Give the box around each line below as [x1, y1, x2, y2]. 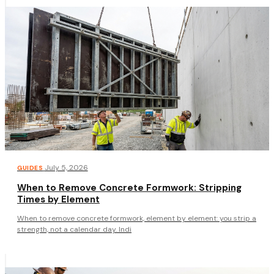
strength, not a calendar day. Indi [17, 224, 131, 235]
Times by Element [17, 193, 100, 206]
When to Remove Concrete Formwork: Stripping [17, 182, 242, 194]
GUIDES [17, 164, 43, 172]
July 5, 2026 [44, 163, 88, 173]
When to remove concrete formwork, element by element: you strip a [17, 213, 256, 224]
